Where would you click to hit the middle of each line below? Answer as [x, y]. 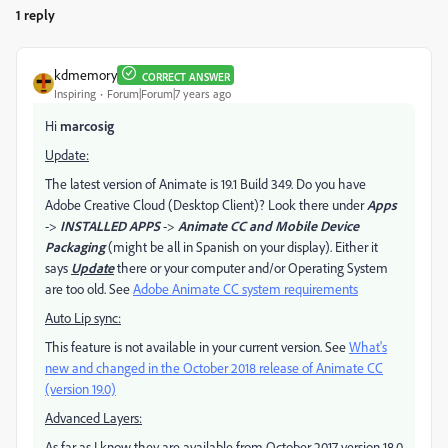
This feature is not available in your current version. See [197, 346]
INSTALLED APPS [110, 225]
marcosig [87, 125]
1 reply [35, 14]
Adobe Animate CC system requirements [245, 288]
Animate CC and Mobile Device [268, 225]
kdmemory [85, 74]
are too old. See [89, 288]
